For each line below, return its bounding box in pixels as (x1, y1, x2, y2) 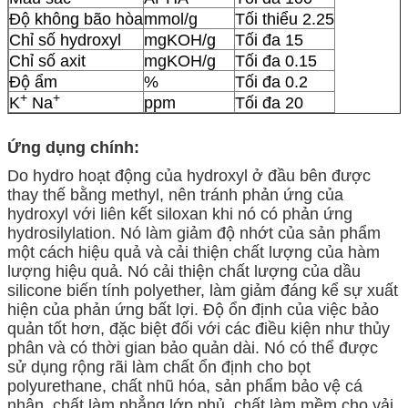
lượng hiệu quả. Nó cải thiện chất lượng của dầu (7, 261, 361, 280)
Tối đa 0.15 (235, 51, 317, 70)
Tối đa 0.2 (235, 72, 308, 91)
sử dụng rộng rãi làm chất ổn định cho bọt (7, 357, 311, 376)
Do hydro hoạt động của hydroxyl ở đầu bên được (7, 166, 371, 185)
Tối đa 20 (235, 93, 303, 112)
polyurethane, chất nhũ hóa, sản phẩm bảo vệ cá (7, 376, 362, 395)
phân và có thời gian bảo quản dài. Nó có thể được (7, 338, 378, 357)
